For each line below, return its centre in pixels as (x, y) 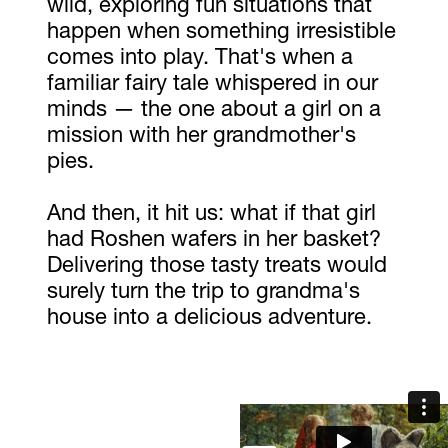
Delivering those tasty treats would (216, 266)
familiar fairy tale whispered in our (212, 84)
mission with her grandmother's (201, 136)
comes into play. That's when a (199, 58)
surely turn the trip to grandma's (203, 292)
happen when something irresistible (221, 32)
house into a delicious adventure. (209, 318)
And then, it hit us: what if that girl (211, 214)
